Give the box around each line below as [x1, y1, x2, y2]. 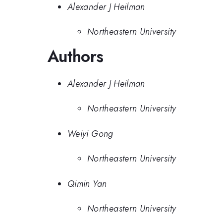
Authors [48, 45, 104, 68]
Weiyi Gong [67, 127, 113, 140]
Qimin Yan [67, 177, 107, 190]
